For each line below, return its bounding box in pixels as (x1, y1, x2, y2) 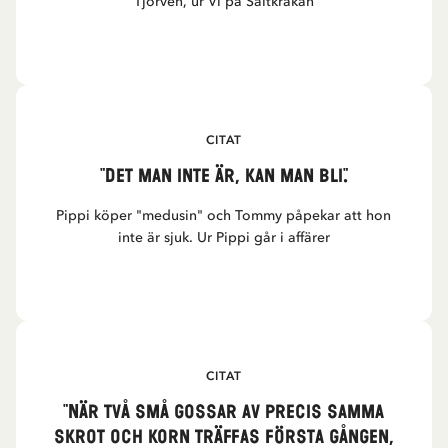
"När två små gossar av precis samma (63, 400, 385, 425)
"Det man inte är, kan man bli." (99, 164, 348, 189)
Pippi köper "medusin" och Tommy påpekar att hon (56, 207, 392, 224)
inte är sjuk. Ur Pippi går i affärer (117, 229, 330, 246)
